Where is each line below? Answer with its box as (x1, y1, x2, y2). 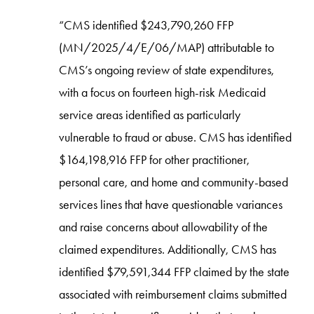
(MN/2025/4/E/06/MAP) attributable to (59, 39, 275, 55)
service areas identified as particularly (59, 107, 241, 123)
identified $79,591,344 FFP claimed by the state (59, 264, 290, 280)
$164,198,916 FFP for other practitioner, (59, 151, 250, 168)
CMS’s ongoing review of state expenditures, (59, 62, 275, 78)
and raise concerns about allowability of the (59, 219, 268, 235)
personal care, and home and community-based (59, 174, 289, 190)
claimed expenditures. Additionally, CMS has (59, 241, 277, 257)
